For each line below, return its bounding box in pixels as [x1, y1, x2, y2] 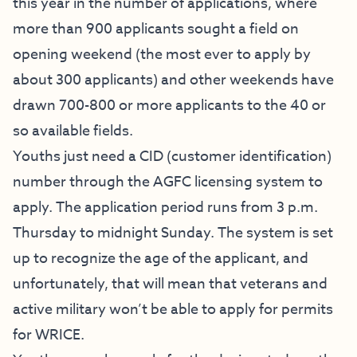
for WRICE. [13, 324, 84, 347]
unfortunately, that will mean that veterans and [13, 273, 328, 296]
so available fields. [13, 120, 133, 143]
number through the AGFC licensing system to [13, 171, 323, 194]
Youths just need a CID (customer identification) [13, 146, 331, 168]
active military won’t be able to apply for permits [13, 299, 333, 321]
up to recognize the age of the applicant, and [13, 248, 308, 270]
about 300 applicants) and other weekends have [13, 69, 334, 92]
